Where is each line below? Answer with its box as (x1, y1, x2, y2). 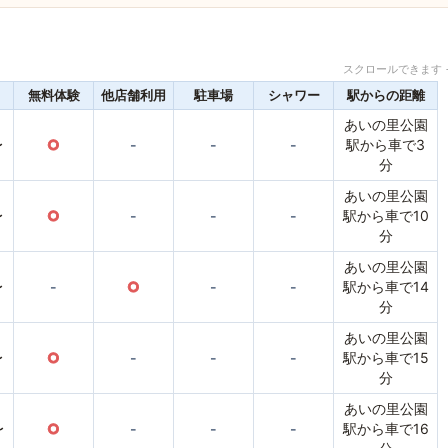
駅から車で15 (342, 349, 429, 367)
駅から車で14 (342, 278, 429, 296)
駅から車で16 (342, 420, 429, 438)
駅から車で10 (342, 207, 429, 225)
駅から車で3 (346, 136, 425, 154)
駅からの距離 (346, 87, 425, 104)
